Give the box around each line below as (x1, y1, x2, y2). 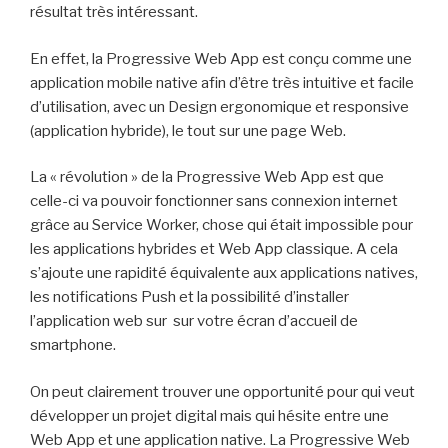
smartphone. (30, 336, 116, 355)
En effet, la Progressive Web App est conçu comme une (30, 49, 412, 68)
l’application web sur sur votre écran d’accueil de (30, 312, 358, 331)
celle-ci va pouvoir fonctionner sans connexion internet (30, 192, 398, 211)
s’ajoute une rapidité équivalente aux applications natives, (30, 264, 418, 283)
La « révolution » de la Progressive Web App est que (30, 168, 384, 187)
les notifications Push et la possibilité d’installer (30, 288, 349, 307)
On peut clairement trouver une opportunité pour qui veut (30, 382, 415, 401)
